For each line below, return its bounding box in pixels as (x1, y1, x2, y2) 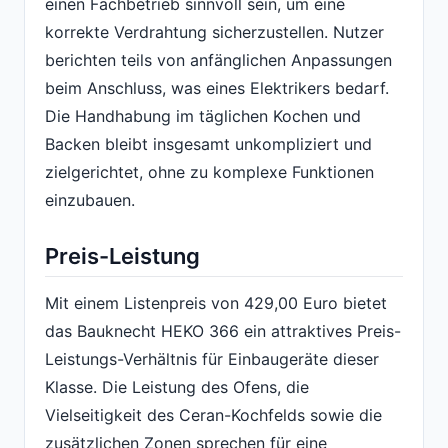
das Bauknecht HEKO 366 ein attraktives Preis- (45, 321, 401, 342)
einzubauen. (45, 189, 135, 210)
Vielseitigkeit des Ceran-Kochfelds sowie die (45, 405, 382, 426)
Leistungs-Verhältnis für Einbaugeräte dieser (45, 349, 379, 370)
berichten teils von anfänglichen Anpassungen (45, 49, 392, 70)
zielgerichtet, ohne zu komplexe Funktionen (45, 161, 374, 182)
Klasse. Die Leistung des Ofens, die (45, 377, 309, 398)
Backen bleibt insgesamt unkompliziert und (45, 133, 372, 154)
